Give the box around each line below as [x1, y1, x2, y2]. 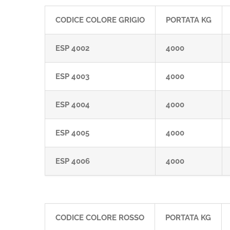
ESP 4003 [55, 72, 89, 81]
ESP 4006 [55, 157, 90, 166]
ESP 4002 [55, 44, 89, 53]
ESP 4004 [55, 100, 90, 109]
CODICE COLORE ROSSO [55, 213, 144, 222]
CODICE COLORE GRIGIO [55, 15, 145, 25]
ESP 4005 [55, 128, 89, 138]
